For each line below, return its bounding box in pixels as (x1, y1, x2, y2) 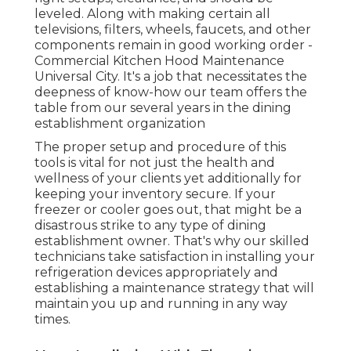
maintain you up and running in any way (34, 295, 288, 311)
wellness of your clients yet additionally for (34, 170, 302, 186)
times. (34, 311, 71, 327)
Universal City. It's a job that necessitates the (34, 68, 307, 84)
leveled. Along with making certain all (34, 5, 270, 21)
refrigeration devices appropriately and (34, 264, 278, 280)
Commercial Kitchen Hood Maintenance (34, 52, 284, 68)
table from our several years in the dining (34, 100, 291, 115)
